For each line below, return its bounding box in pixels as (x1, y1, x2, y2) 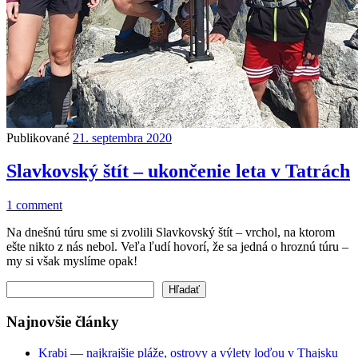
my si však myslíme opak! (6, 254, 137, 268)
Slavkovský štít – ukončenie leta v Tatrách (6, 161, 350, 182)
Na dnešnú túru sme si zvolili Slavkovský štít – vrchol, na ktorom (6, 225, 335, 240)
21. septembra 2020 (73, 130, 172, 145)
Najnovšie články (6, 313, 119, 331)
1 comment (6, 198, 62, 213)
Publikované (6, 130, 73, 145)
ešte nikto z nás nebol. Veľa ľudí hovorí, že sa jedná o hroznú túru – (6, 240, 348, 254)
